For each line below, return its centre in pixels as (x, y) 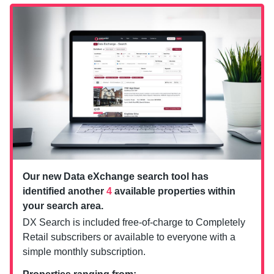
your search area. (63, 206)
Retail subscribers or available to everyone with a (129, 237)
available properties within (174, 191)
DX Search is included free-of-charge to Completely (134, 223)
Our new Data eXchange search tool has (116, 177)
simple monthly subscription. (84, 252)
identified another (65, 191)
